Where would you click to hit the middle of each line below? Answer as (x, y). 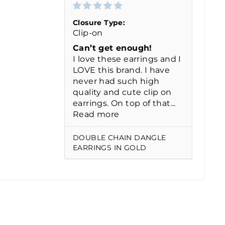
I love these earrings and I (127, 59)
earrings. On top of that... (124, 103)
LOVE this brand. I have (122, 70)
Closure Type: (99, 23)
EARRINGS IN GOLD (110, 148)
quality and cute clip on (122, 92)
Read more (96, 115)
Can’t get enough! (113, 48)
